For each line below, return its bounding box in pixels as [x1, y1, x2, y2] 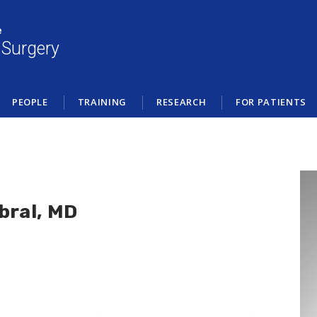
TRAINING [77, 96, 127, 108]
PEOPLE [11, 96, 48, 108]
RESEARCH [156, 96, 207, 108]
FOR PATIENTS [236, 96, 306, 108]
